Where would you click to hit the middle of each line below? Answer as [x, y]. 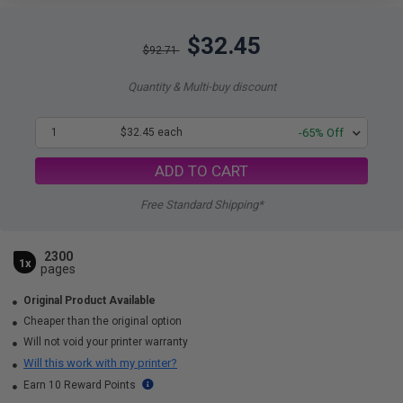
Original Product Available [90, 300]
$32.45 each [151, 132]
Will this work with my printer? [100, 363]
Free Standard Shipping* [201, 205]
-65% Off [321, 133]
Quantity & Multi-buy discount [201, 87]
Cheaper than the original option [101, 321]
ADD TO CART [201, 170]
